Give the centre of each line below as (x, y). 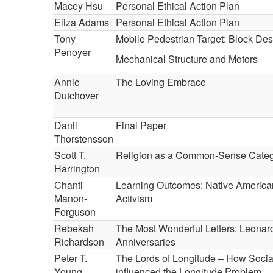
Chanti (69, 185)
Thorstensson (84, 139)
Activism (134, 198)
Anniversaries (146, 242)
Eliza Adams (82, 22)
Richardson (79, 242)
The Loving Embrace (161, 82)
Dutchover (76, 95)
